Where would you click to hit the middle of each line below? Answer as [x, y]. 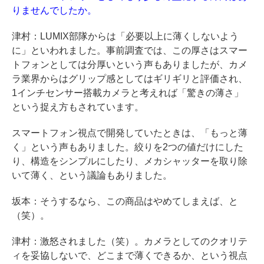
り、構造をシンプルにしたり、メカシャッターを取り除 [130, 161]
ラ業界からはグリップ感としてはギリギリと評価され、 [130, 78]
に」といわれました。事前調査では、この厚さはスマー [130, 50]
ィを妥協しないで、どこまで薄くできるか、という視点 [130, 255]
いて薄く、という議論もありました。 [92, 175]
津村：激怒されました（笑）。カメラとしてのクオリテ [130, 241]
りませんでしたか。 [54, 10]
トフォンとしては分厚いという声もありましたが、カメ [130, 64]
